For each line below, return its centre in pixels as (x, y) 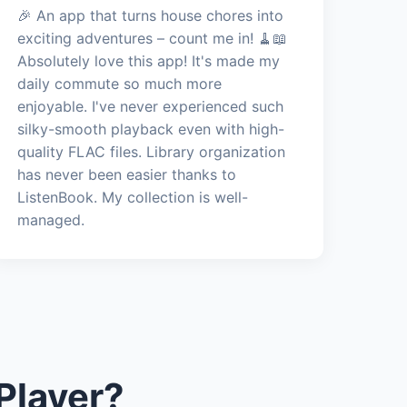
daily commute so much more (120, 83)
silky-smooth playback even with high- (151, 129)
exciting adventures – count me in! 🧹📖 (153, 38)
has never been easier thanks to (127, 174)
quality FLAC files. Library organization (152, 151)
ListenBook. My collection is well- (133, 197)
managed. (51, 219)
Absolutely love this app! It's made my (149, 60)
